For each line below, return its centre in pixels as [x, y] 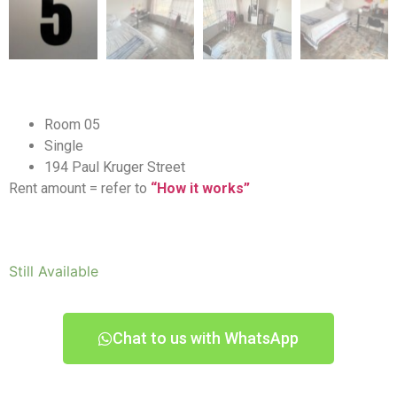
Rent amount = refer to [80, 189]
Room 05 [72, 125]
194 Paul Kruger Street [115, 167]
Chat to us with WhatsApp [206, 338]
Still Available [54, 272]
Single [64, 146]
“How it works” [200, 189]
